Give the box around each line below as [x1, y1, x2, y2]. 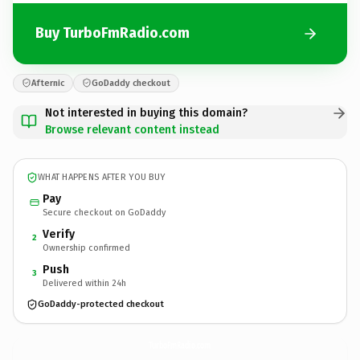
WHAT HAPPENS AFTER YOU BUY [38, 172, 166, 182]
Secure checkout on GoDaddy [43, 207, 166, 218]
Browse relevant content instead [45, 122, 219, 137]
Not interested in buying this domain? [45, 105, 247, 120]
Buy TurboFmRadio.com [35, 24, 190, 42]
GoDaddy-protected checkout [38, 299, 164, 309]
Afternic [31, 77, 64, 88]
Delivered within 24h [43, 277, 126, 288]
